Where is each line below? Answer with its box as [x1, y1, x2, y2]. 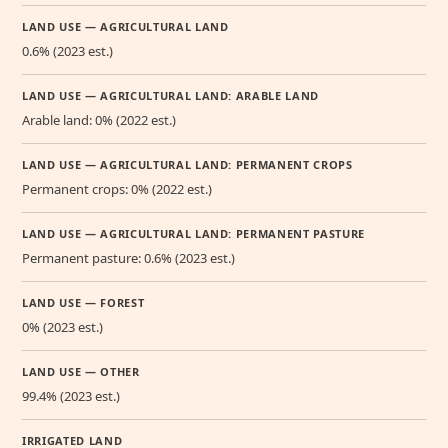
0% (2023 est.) [22, 317, 103, 336]
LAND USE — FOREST [22, 294, 145, 310]
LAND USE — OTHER [22, 363, 140, 379]
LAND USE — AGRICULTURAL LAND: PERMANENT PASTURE [22, 225, 366, 241]
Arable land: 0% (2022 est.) [22, 110, 176, 129]
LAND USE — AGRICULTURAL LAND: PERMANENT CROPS [22, 156, 353, 172]
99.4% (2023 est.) [22, 386, 120, 405]
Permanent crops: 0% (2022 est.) [22, 179, 212, 198]
